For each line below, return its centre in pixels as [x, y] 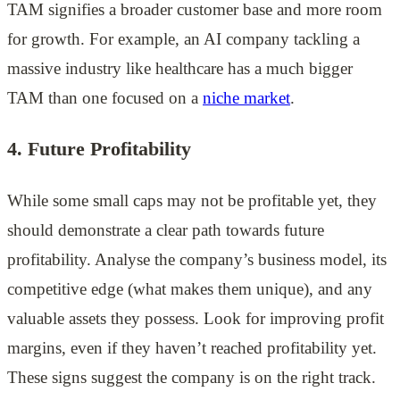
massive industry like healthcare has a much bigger [180, 68]
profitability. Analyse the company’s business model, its [197, 260]
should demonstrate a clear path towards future [166, 230]
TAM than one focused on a [105, 97]
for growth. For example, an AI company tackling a [183, 38]
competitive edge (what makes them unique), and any [190, 289]
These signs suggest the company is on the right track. [192, 378]
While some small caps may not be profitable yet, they [192, 201]
